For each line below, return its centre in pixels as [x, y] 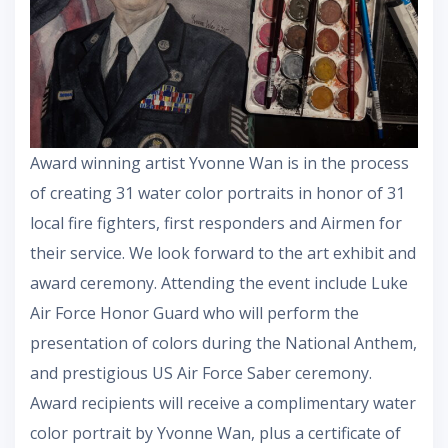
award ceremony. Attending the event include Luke [219, 282]
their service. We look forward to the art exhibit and [223, 252]
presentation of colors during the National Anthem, [223, 342]
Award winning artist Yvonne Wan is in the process [219, 162]
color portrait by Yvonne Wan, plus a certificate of [215, 432]
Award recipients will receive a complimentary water [223, 402]
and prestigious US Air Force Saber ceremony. [201, 372]
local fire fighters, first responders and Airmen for [216, 222]
